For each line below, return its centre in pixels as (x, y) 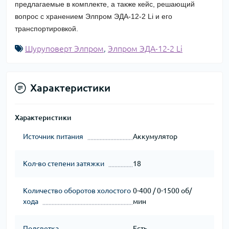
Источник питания (53, 137)
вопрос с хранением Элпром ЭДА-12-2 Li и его (94, 17)
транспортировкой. (47, 29)
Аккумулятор (155, 137)
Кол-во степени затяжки (64, 164)
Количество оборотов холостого (77, 191)
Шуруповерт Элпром (64, 49)
